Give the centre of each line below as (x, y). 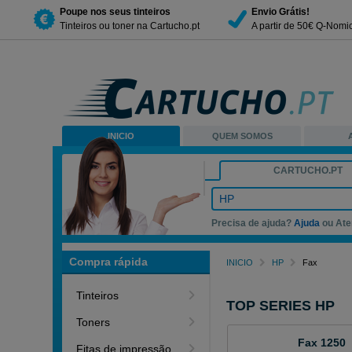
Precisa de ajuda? (253, 223)
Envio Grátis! (280, 11)
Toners (93, 322)
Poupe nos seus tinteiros (115, 11)
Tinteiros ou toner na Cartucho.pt (130, 26)
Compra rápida (109, 262)
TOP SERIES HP (281, 306)
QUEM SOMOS (242, 136)
